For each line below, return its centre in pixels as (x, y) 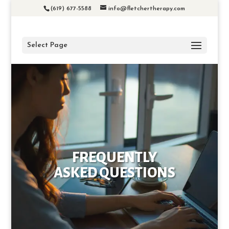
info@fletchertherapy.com (147, 9)
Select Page (47, 45)
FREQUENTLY (114, 157)
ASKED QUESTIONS (114, 173)
